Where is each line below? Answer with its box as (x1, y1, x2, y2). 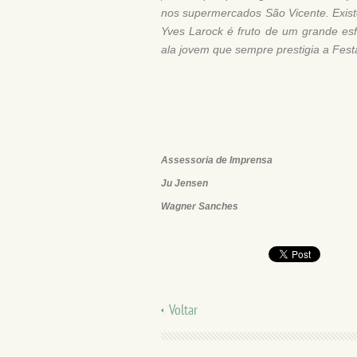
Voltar (169, 300, 198, 319)
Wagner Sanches (161, 201, 238, 212)
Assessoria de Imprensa (161, 155, 273, 166)
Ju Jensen (161, 178, 208, 189)
